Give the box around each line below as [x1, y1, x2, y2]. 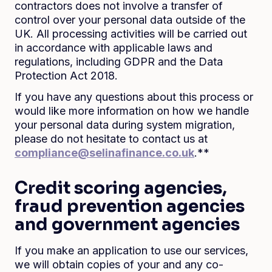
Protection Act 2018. [15, 69, 118, 82]
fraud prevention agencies [15, 195, 245, 217]
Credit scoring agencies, [15, 177, 227, 199]
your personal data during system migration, [15, 118, 235, 131]
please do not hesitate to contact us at [15, 132, 208, 145]
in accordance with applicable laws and [15, 41, 212, 54]
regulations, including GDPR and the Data [15, 55, 223, 68]
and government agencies [15, 214, 240, 235]
